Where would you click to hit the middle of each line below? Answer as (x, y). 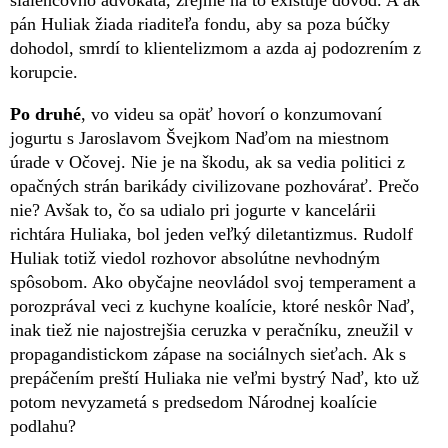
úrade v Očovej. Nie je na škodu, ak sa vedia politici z (207, 162)
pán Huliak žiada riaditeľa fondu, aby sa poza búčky (200, 24)
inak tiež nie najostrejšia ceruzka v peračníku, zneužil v (211, 330)
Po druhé (45, 114)
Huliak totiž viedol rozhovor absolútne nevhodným (195, 258)
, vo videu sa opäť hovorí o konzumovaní (231, 114)
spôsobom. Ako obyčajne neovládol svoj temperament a (213, 282)
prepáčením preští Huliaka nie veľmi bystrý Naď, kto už (214, 378)
